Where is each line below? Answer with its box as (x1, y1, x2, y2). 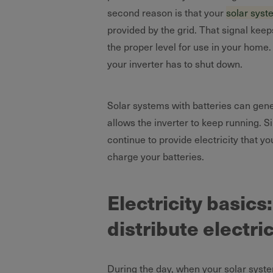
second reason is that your (107, 6, 226, 19)
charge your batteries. (107, 150, 204, 163)
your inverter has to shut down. (107, 57, 243, 70)
